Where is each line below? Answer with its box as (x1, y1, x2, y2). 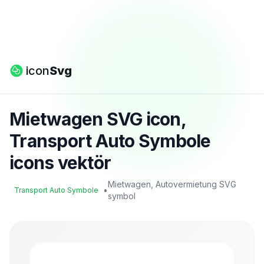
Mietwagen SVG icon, (9, 108, 186, 130)
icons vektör (9, 152, 111, 173)
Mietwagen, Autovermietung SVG (108, 179, 236, 189)
